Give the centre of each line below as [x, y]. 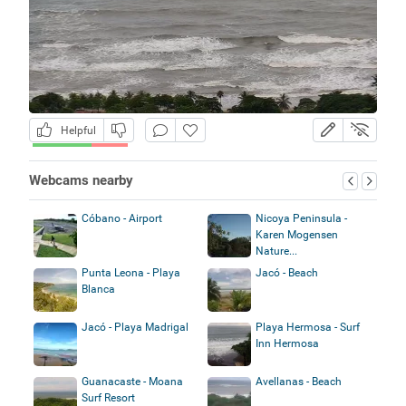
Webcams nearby [81, 180]
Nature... [276, 251]
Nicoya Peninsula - [301, 218]
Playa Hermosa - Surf [308, 327]
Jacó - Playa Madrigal [135, 327]
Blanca [98, 289]
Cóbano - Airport [121, 218]
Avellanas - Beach [299, 381]
